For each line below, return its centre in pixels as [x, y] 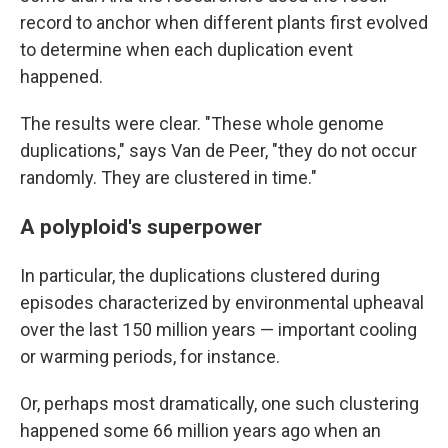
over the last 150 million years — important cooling [218, 329]
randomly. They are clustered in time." [168, 177]
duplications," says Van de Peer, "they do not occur [218, 150]
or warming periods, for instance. [150, 356]
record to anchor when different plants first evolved [224, 22]
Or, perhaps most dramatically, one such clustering [219, 403]
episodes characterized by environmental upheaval [222, 302]
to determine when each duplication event [186, 49]
